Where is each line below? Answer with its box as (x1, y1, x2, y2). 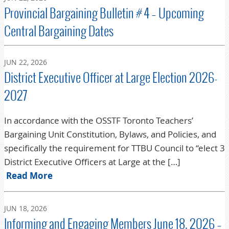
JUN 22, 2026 (4, 57, 47, 67)
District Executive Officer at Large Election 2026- (4, 68, 218, 86)
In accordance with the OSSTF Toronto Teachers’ (4, 114, 193, 126)
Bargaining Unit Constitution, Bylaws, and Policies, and (4, 128, 216, 140)
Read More (6, 169, 53, 181)
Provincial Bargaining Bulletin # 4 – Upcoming (4, 5, 204, 22)
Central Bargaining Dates (4, 22, 113, 40)
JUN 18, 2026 (4, 203, 47, 213)
